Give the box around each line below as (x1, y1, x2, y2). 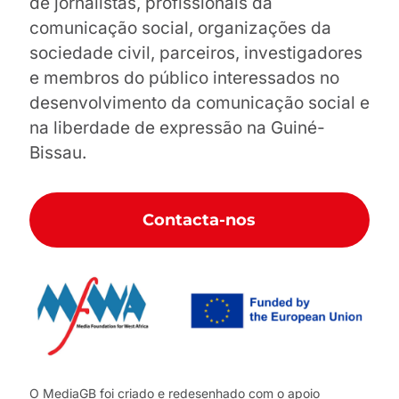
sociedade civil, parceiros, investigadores (28, 43, 362, 64)
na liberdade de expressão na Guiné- (28, 118, 325, 139)
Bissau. (28, 142, 86, 164)
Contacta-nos (142, 210, 256, 231)
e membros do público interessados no (28, 68, 339, 89)
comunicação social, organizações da (28, 18, 331, 39)
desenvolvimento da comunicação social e (28, 93, 370, 114)
